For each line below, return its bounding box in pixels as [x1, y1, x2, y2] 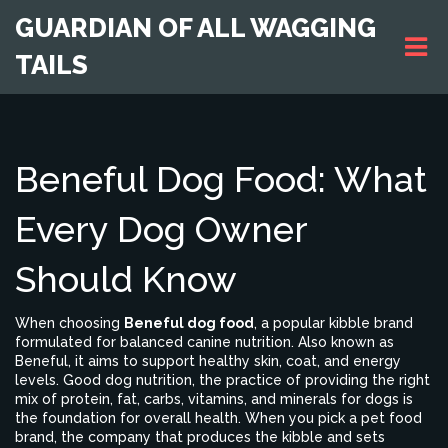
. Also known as [291, 334, 394, 350]
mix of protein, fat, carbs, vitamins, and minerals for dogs [15, 391, 399, 407]
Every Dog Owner [15, 208, 307, 250]
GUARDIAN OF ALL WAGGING [15, 13, 376, 43]
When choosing [15, 315, 124, 331]
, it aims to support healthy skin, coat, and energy [68, 353, 401, 369]
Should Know [15, 258, 237, 300]
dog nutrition [105, 372, 192, 388]
